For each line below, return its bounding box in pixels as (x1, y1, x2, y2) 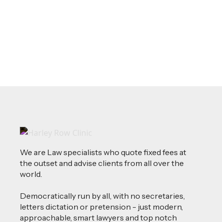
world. (20, 168, 42, 179)
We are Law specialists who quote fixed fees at (20, 147, 186, 157)
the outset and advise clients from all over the (20, 158, 184, 168)
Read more (28, 11, 66, 21)
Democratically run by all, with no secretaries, (20, 190, 185, 201)
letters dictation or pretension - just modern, (20, 201, 183, 212)
